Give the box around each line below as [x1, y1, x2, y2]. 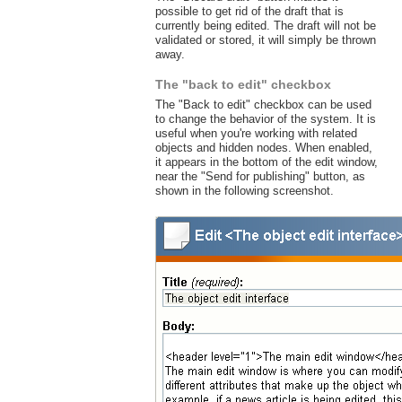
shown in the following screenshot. [154, 184, 334, 198]
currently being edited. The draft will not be [154, 18, 376, 32]
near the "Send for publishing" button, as [154, 170, 365, 184]
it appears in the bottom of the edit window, [154, 155, 378, 170]
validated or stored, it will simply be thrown [154, 32, 376, 47]
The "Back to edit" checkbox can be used [154, 98, 371, 112]
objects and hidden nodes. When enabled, [154, 141, 372, 155]
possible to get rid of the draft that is [154, 4, 344, 18]
